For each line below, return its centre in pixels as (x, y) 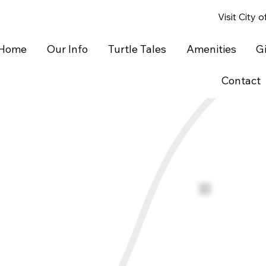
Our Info (67, 49)
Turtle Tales (137, 49)
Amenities (211, 49)
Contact (241, 80)
